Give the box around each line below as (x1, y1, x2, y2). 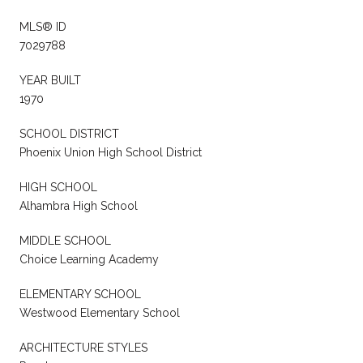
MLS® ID (19, 20, 66, 34)
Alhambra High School (19, 199, 138, 213)
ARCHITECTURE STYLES (19, 341, 147, 355)
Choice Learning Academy (19, 253, 159, 267)
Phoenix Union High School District (19, 146, 202, 160)
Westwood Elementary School (19, 306, 180, 320)
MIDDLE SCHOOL (19, 234, 111, 248)
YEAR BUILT (19, 74, 81, 88)
